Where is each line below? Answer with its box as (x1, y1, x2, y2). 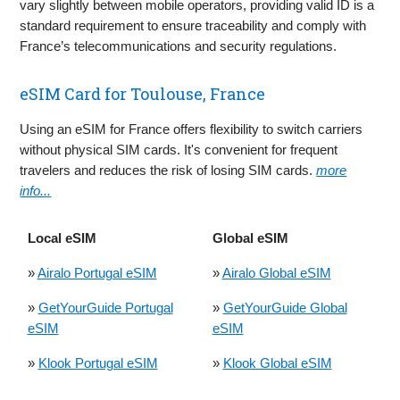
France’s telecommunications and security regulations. (20, 37, 337, 54)
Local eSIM (27, 230, 96, 246)
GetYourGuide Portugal (37, 300, 173, 316)
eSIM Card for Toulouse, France (20, 82, 266, 104)
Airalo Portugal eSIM (37, 265, 157, 281)
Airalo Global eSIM (221, 265, 331, 281)
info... (20, 182, 52, 198)
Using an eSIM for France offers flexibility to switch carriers (20, 121, 363, 137)
